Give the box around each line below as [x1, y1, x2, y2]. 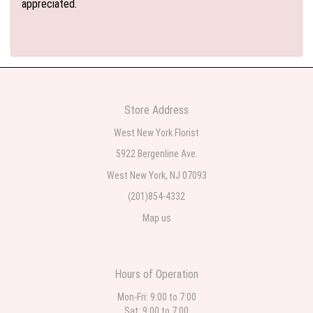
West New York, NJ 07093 [106, 169, 207, 181]
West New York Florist [114, 126, 199, 138]
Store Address [124, 103, 189, 117]
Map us [142, 212, 171, 224]
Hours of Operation [115, 268, 198, 281]
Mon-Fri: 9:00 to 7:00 [117, 291, 196, 303]
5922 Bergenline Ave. [115, 148, 198, 159]
